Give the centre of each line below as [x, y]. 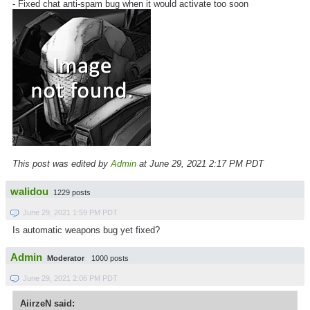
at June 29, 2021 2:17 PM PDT [200, 164]
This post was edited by [62, 164]
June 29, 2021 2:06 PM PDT [70, 279]
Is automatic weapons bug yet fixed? [86, 230]
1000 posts [110, 258]
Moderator [66, 258]
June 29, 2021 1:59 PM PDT [70, 212]
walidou [29, 191]
